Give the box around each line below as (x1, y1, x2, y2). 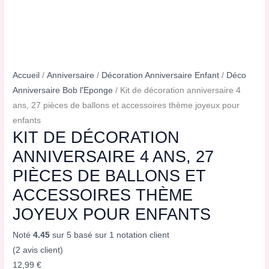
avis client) (20, 245, 64, 255)
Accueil (13, 71, 40, 80)
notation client (114, 230, 170, 240)
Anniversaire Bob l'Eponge (13, 86, 113, 95)
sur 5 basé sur (50, 230, 110, 240)
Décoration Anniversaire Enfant (101, 71, 220, 80)
